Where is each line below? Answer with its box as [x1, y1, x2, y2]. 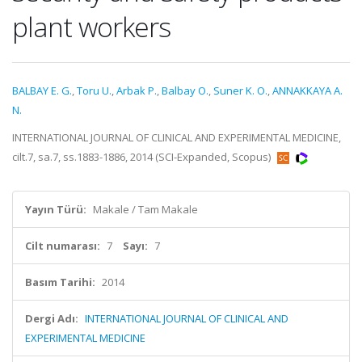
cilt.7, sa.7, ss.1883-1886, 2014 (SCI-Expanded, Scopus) [12, 149, 273, 164]
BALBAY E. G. [12, 83, 72, 98]
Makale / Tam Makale [93, 202, 198, 217]
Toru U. [77, 83, 112, 98]
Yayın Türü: [25, 202, 86, 217]
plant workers [12, 8, 170, 45]
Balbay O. [162, 83, 208, 98]
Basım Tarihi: [25, 275, 95, 289]
